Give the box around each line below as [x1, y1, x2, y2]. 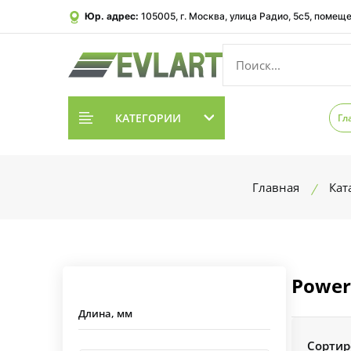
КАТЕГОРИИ [114, 110, 181, 125]
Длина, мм [78, 307, 132, 320]
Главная [251, 179, 299, 195]
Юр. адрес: [85, 10, 139, 22]
